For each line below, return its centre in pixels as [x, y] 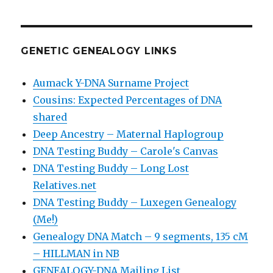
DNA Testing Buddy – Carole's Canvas [126, 151]
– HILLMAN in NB [76, 253]
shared [50, 117]
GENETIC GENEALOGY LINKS [99, 51]
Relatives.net [65, 185]
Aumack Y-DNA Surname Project [111, 83]
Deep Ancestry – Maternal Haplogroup [129, 134]
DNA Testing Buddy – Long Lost [111, 168]
